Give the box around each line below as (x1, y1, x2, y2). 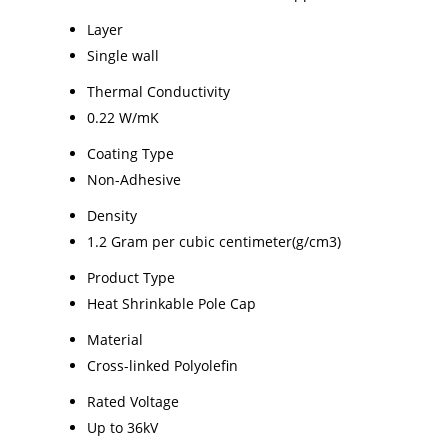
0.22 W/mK (87, 108, 159, 128)
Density (87, 206, 137, 226)
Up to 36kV (87, 418, 158, 438)
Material (87, 330, 143, 350)
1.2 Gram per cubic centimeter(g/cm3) (87, 232, 341, 252)
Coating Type (87, 144, 174, 164)
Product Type (87, 268, 175, 288)
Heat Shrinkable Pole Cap (87, 294, 256, 314)
